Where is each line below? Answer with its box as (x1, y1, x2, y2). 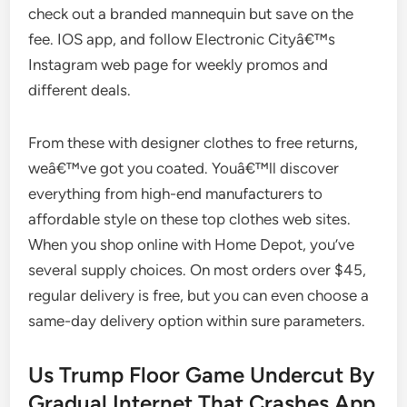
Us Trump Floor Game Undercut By (28, 362, 375, 388)
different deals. (28, 81, 132, 99)
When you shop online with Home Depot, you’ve (28, 235, 355, 253)
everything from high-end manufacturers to (28, 184, 323, 203)
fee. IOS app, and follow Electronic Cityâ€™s (28, 30, 336, 48)
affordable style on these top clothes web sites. (28, 210, 352, 228)
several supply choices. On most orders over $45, (28, 261, 367, 279)
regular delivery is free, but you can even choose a (28, 286, 370, 304)
